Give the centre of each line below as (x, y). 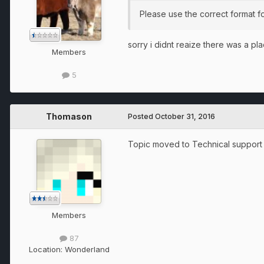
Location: (47, 249)
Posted (141, 116)
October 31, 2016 (185, 116)
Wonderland (87, 249)
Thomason (69, 116)
